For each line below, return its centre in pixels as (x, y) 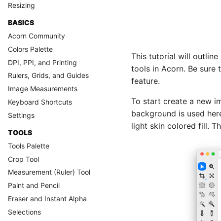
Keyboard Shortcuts (40, 102)
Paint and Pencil (34, 185)
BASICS (21, 23)
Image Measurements (43, 89)
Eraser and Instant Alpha (47, 198)
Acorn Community (37, 36)
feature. (146, 81)
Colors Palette (30, 49)
